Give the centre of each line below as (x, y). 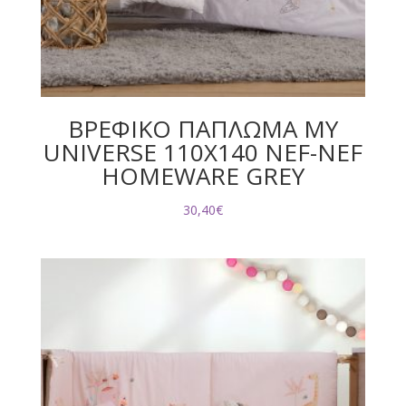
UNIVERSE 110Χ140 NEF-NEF (203, 153)
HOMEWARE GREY (203, 176)
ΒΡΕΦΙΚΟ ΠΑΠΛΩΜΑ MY (203, 129)
